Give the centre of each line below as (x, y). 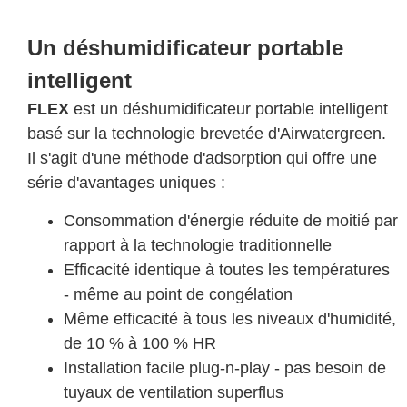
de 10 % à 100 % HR (140, 343)
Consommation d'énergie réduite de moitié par (231, 221)
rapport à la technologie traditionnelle (198, 245)
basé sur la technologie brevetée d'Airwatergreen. (207, 134)
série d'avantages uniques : (126, 183)
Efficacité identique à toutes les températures (227, 270)
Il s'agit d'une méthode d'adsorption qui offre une (202, 158)
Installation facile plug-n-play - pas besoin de (225, 368)
